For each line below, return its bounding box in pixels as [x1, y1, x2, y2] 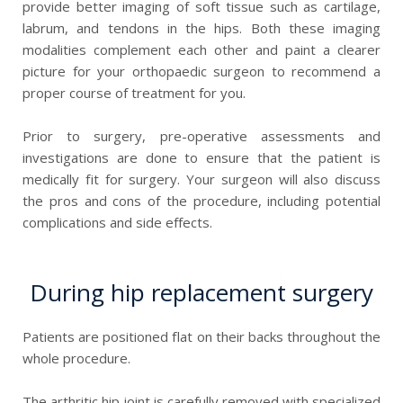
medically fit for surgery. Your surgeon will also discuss [22, 169, 381, 188]
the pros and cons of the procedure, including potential [22, 191, 381, 210]
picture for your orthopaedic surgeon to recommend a [22, 61, 381, 80]
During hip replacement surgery [30, 275, 373, 309]
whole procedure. [22, 348, 130, 367]
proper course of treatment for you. [22, 83, 246, 102]
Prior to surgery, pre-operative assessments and [22, 126, 381, 145]
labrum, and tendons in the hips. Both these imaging [22, 18, 381, 37]
